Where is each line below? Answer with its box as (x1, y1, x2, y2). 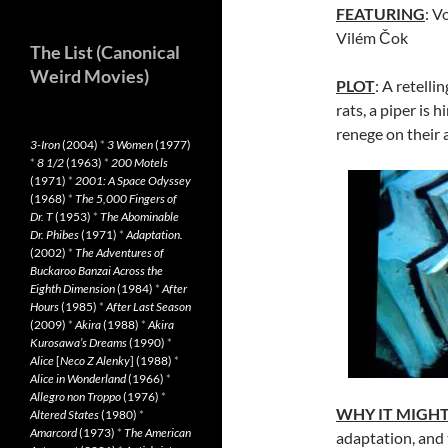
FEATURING (336, 4, 425, 23)
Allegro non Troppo (30, 389, 121, 404)
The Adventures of (75, 245, 164, 260)
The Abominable (100, 209, 179, 224)
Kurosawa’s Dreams (30, 335, 127, 350)
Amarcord (30, 425, 77, 440)
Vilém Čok (336, 28, 408, 47)
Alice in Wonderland (30, 371, 126, 386)
